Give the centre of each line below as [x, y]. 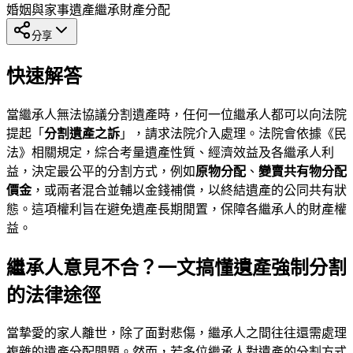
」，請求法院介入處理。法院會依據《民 [233, 133]
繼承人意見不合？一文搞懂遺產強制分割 [176, 268]
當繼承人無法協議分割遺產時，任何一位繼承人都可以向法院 [176, 114]
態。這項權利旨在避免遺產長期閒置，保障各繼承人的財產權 [176, 209]
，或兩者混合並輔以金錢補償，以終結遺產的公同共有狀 [189, 190]
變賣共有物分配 [303, 171]
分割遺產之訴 [82, 133]
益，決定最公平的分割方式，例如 [101, 171]
